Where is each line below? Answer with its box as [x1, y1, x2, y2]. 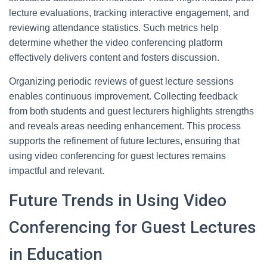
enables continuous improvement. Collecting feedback [9, 91, 238, 101]
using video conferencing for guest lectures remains [9, 151, 226, 161]
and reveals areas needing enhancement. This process [9, 121, 241, 131]
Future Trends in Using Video [9, 191, 226, 210]
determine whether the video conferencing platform [9, 38, 222, 48]
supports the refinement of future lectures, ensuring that [9, 136, 240, 146]
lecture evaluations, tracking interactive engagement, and [9, 8, 249, 18]
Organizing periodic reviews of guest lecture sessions [9, 76, 234, 86]
